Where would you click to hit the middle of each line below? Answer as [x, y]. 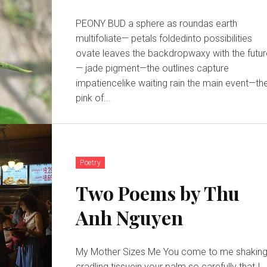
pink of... [94, 98]
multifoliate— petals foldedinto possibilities [104, 38]
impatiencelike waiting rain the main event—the [132, 83]
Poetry [91, 162]
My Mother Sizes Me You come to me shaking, [120, 252]
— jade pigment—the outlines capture [81, 68]
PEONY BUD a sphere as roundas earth [102, 23]
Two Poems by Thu [158, 193]
